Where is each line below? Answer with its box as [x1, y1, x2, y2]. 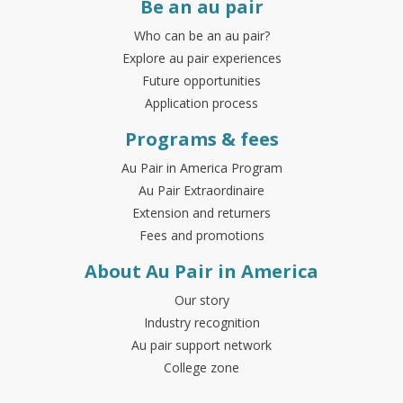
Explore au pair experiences [121, 49, 282, 67]
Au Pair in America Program [121, 158, 282, 176]
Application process [145, 94, 258, 112]
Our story [174, 291, 229, 309]
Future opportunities [142, 71, 261, 89]
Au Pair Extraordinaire [139, 181, 264, 199]
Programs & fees [124, 126, 279, 151]
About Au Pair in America [85, 258, 318, 283]
